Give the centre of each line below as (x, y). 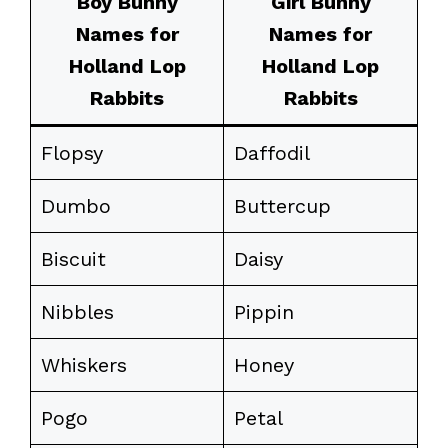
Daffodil (272, 152)
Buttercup (282, 205)
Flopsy (72, 152)
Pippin (264, 311)
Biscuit (73, 258)
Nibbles (77, 311)
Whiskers (84, 364)
